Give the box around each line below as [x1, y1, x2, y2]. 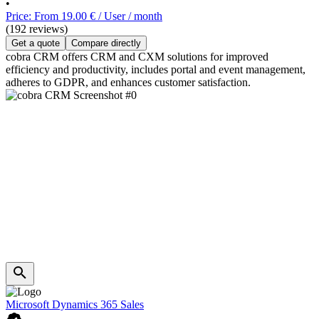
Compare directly [71, 38, 141, 49]
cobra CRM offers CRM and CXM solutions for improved [6, 51, 268, 63]
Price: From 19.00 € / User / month [6, 10, 162, 23]
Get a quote [11, 38, 60, 49]
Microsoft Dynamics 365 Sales [6, 298, 144, 311]
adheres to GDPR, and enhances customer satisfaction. [6, 76, 251, 89]
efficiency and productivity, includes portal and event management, [6, 63, 305, 76]
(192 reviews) [6, 23, 68, 36]
